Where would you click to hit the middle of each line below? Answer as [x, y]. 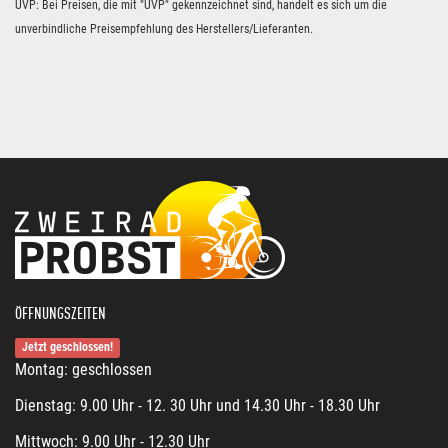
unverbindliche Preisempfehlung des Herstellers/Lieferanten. [164, 29]
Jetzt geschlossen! [68, 347]
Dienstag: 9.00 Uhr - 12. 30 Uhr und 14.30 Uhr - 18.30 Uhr [197, 405]
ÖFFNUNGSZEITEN [60, 313]
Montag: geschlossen [83, 369]
